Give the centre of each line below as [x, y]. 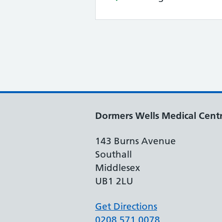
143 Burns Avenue [136, 141]
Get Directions [126, 206]
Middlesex [118, 167]
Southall [113, 154]
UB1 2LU [114, 181]
